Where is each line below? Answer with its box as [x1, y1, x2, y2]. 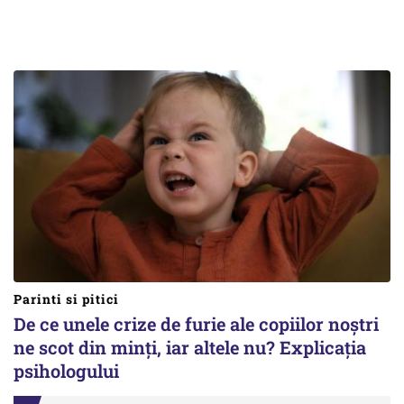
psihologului [14, 358, 119, 382]
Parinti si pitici [14, 289, 119, 308]
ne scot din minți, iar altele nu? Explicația [14, 335, 366, 359]
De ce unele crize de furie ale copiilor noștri [14, 311, 379, 335]
